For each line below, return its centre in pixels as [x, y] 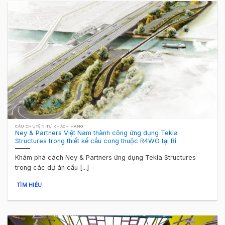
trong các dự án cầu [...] [52, 167]
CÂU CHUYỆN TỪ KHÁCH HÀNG [49, 126]
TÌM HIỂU [29, 185]
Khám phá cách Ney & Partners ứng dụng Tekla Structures [106, 157]
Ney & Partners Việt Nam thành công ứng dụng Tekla [97, 133]
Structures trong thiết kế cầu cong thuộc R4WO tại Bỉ [96, 141]
